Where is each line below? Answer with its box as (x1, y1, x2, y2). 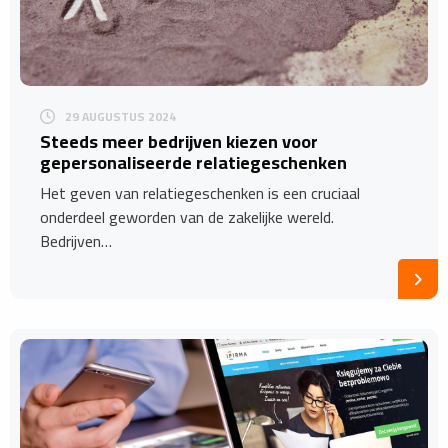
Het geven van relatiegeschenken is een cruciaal (40, 177, 360, 208)
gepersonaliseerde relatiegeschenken (40, 145, 347, 179)
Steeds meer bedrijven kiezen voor (40, 124, 318, 158)
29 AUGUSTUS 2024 (65, 104, 176, 128)
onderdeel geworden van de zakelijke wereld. (40, 201, 334, 232)
